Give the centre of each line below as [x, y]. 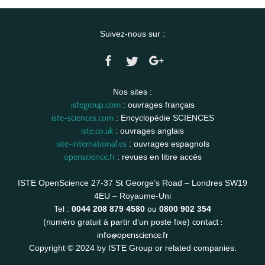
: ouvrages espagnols [168, 144]
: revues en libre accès [158, 157]
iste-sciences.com [82, 118]
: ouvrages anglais [148, 131]
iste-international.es [91, 144]
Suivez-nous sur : [132, 34]
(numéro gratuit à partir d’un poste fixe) [117, 222]
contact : [207, 222]
